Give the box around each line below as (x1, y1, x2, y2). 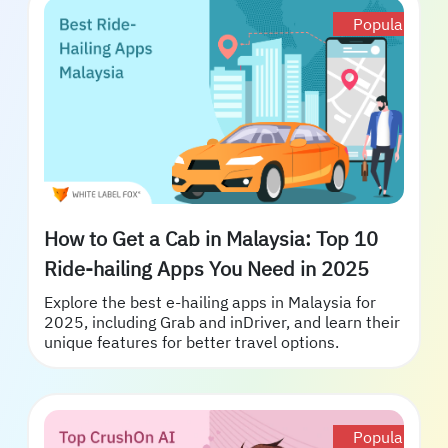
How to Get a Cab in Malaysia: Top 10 (44, 224, 378, 252)
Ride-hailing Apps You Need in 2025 (321, 254, 369, 282)
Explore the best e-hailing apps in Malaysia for (44, 291, 376, 312)
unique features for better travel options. (44, 331, 339, 352)
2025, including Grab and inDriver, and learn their (44, 311, 400, 332)
